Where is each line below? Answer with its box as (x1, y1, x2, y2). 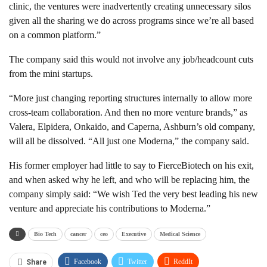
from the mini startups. (9, 69, 93, 79)
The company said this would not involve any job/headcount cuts (9, 54, 253, 65)
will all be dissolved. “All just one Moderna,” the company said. (9, 136, 249, 147)
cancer (70, 231, 86, 238)
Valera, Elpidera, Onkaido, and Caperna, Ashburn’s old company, (9, 122, 255, 132)
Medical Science (160, 231, 200, 238)
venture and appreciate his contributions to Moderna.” (9, 203, 210, 214)
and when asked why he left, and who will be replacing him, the (9, 175, 250, 185)
